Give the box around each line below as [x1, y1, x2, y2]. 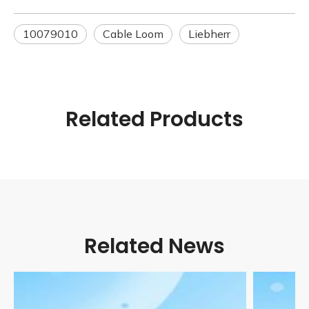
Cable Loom [103, 27, 163, 41]
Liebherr [188, 27, 230, 41]
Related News [84, 232, 225, 261]
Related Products [66, 105, 243, 134]
